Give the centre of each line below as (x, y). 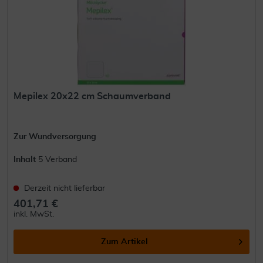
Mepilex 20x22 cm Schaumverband (92, 97)
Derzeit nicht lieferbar (65, 189)
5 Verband (58, 160)
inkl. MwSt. (34, 215)
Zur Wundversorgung (55, 137)
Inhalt (26, 160)
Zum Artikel (125, 242)
